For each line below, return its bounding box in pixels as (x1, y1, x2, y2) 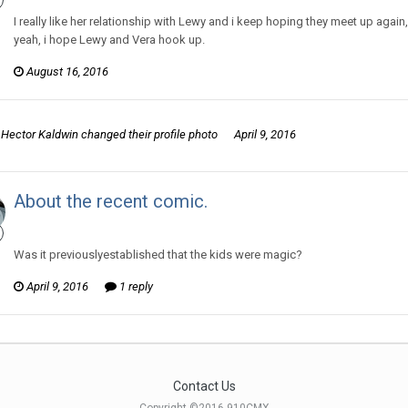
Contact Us (172, 379, 236, 394)
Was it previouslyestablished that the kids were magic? (14, 248, 302, 261)
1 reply (117, 280, 153, 293)
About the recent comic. (14, 190, 208, 212)
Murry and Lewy (200, 215, 291, 229)
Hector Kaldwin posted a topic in (15, 215, 200, 229)
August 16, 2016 (26, 65, 108, 78)
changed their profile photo (78, 127, 220, 142)
